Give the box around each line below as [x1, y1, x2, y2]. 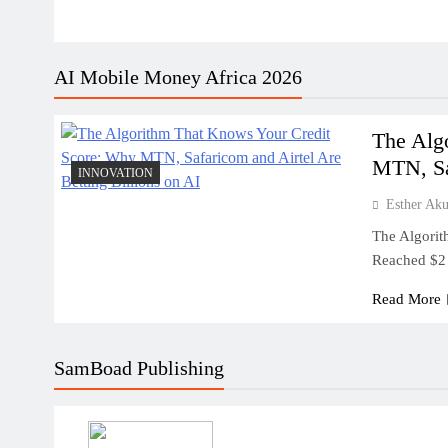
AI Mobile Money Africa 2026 [54, 66, 302, 88]
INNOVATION [78, 166, 153, 180]
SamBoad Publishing [54, 357, 224, 379]
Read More [372, 291, 442, 307]
